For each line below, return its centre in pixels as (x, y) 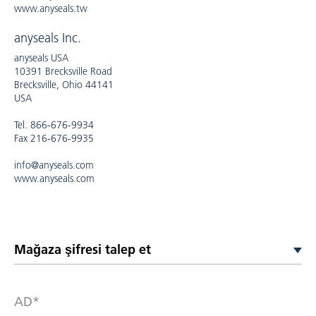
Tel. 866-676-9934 (54, 125)
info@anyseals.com (54, 165)
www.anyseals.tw (51, 8)
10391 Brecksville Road (63, 71)
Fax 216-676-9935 (54, 138)
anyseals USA (41, 58)
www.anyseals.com (54, 178)
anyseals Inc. (48, 38)
